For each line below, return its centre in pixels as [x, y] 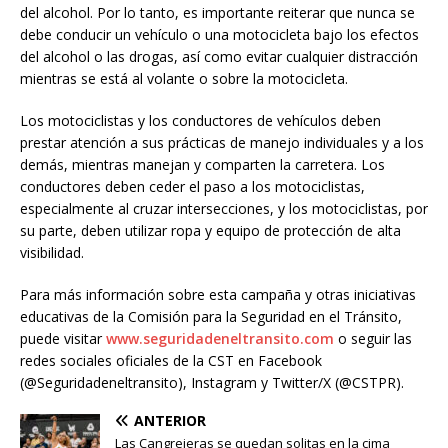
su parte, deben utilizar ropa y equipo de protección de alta [210, 231]
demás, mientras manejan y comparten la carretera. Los [202, 165]
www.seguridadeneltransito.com [220, 339]
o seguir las [373, 339]
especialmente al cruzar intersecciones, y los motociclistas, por [224, 209]
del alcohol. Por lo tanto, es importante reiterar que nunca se [217, 13]
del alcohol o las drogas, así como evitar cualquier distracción [219, 57]
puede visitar [63, 339]
